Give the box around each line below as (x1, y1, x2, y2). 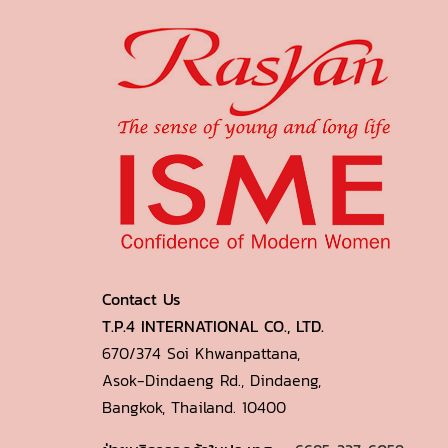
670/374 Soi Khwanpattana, (102, 341, 300, 365)
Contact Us (102, 287, 180, 311)
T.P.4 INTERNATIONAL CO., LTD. (102, 314, 324, 338)
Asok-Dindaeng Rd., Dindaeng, (102, 368, 321, 392)
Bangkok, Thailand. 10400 (102, 395, 292, 419)
